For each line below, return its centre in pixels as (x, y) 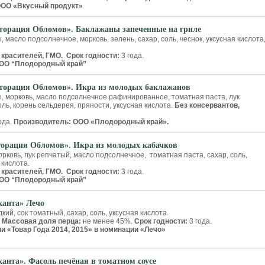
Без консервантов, (206, 105)
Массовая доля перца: (42, 221)
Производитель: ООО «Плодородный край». (91, 122)
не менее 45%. (109, 221)
